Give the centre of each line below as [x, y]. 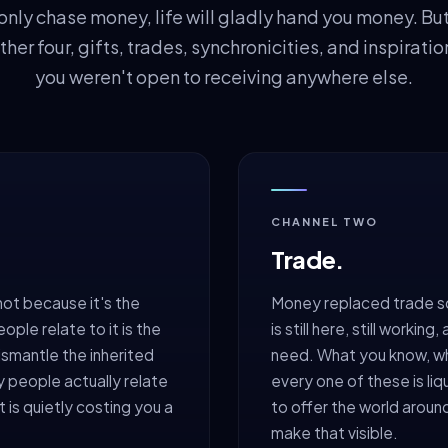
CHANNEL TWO [324, 221]
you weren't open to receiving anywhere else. [224, 76]
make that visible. [334, 432]
